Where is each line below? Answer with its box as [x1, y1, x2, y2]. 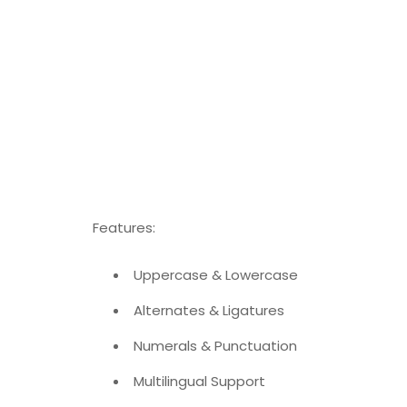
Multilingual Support [134, 371, 265, 391]
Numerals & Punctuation [134, 335, 297, 355]
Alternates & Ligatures [134, 300, 284, 320]
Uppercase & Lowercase [134, 264, 298, 284]
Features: [93, 217, 155, 237]
